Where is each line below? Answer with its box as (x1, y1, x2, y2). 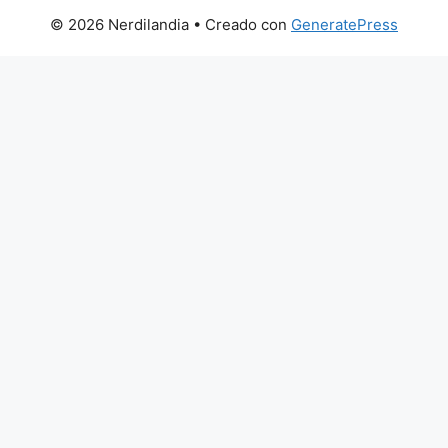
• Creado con (189, 15, 291, 34)
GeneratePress (291, 15, 398, 34)
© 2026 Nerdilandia (50, 15, 189, 34)
